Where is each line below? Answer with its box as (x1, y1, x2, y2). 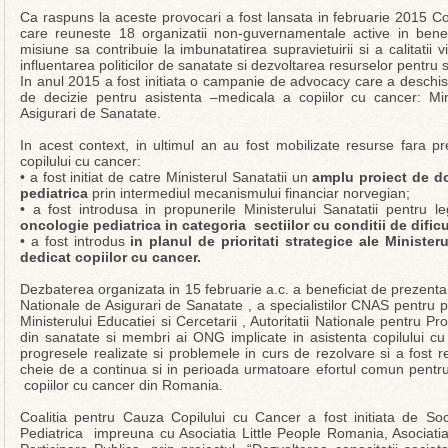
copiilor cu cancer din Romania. (20, 377, 227, 393)
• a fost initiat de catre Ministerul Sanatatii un (20, 169, 313, 185)
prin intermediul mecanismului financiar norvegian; (88, 185, 414, 201)
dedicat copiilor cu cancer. (20, 249, 201, 265)
